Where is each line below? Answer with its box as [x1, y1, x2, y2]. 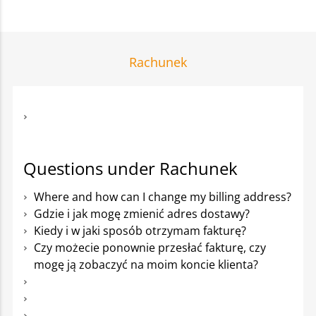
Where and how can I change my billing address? [34, 189, 291, 205]
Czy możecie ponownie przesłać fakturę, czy [34, 240, 266, 255]
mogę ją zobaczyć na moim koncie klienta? [34, 257, 258, 272]
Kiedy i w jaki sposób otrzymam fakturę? [34, 223, 246, 238]
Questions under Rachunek [23, 157, 238, 180]
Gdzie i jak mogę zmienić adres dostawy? [34, 206, 250, 221]
